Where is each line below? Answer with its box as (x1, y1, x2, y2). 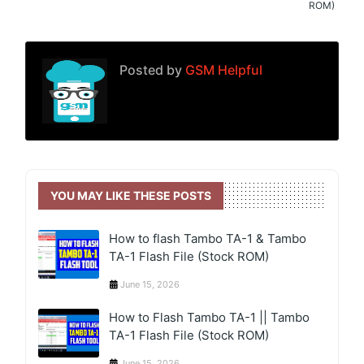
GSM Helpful (182, 61, 263, 78)
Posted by (119, 61, 183, 78)
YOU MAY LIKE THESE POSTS (50, 188, 212, 202)
